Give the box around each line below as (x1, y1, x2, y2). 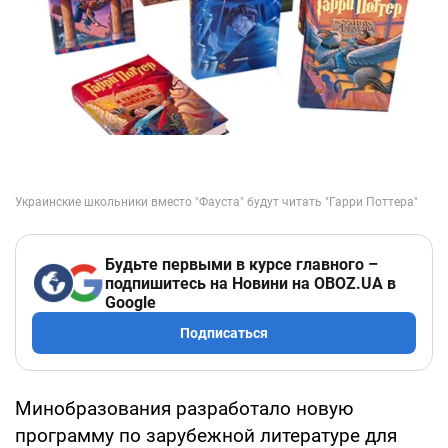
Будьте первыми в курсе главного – (105, 254, 378, 274)
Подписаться (180, 324, 268, 341)
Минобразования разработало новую (15, 396, 354, 420)
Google (105, 292, 156, 312)
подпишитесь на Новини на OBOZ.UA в (105, 273, 396, 293)
